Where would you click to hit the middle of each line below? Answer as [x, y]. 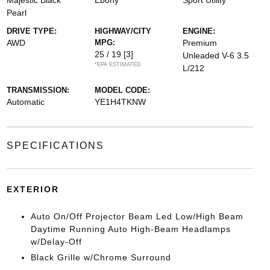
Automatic [25, 102]
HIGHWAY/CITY [123, 31]
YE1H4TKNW [120, 102]
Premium [200, 43]
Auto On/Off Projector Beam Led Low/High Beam [137, 216]
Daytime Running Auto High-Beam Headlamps [130, 229]
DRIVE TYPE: [31, 31]
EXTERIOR [33, 189]
